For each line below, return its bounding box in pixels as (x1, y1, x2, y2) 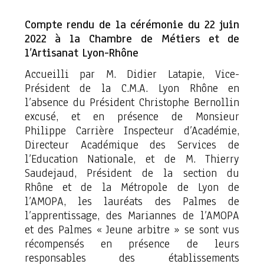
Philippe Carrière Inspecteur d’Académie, (24, 123, 240, 138)
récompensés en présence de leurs (24, 236, 240, 252)
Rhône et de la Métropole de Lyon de (24, 180, 240, 195)
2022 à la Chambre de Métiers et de (24, 31, 240, 47)
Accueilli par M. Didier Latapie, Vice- (24, 67, 240, 82)
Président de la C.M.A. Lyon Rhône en (24, 81, 240, 96)
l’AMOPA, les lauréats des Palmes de (24, 194, 240, 209)
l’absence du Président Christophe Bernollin (24, 95, 240, 110)
